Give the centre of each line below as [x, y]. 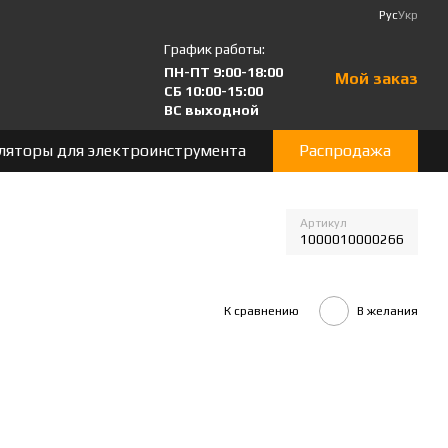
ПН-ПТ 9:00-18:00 [223, 72]
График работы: [214, 49]
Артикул [323, 223]
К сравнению [261, 310]
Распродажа [345, 150]
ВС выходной [211, 110]
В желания [387, 310]
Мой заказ [376, 78]
